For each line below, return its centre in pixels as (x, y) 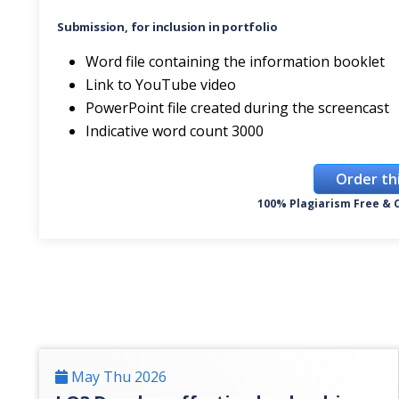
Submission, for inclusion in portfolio (167, 27)
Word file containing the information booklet (235, 61)
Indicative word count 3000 (175, 131)
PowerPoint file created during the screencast (237, 108)
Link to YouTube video (161, 85)
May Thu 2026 (117, 377)
